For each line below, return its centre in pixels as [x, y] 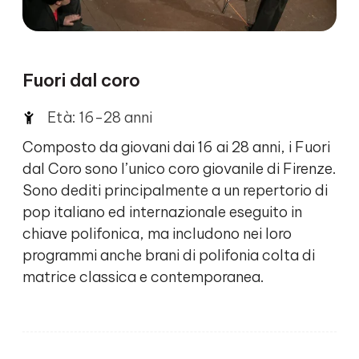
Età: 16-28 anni [100, 118]
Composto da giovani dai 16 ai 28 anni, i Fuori [176, 147]
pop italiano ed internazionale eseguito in [162, 212]
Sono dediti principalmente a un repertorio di [175, 191]
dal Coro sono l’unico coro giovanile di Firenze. [179, 169]
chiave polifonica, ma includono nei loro [157, 234]
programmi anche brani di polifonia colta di [169, 256]
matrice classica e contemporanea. [143, 277]
